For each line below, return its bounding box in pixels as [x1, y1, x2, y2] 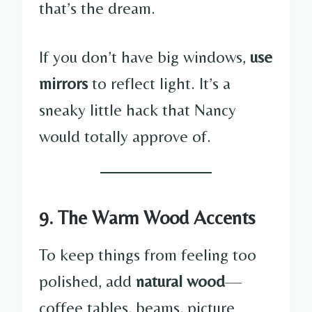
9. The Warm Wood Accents [39, 205, 256, 228]
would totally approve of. [39, 126, 211, 146]
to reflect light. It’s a [88, 73, 231, 93]
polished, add [39, 271, 136, 290]
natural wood [136, 271, 225, 290]
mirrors [39, 73, 88, 93]
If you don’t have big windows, [39, 47, 250, 66]
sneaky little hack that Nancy [39, 100, 236, 119]
